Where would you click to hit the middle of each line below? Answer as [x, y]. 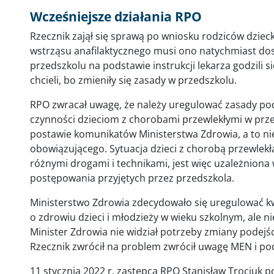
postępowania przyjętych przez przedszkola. [132, 178]
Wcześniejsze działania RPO [116, 17]
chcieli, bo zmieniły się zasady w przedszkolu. [133, 80]
